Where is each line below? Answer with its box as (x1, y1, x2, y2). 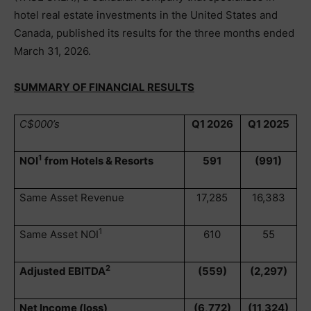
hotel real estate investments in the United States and (14, 8, 278, 22)
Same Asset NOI (19, 228, 99, 241)
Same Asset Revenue (19, 191, 125, 204)
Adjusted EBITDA (19, 264, 106, 278)
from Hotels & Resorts (42, 154, 154, 167)
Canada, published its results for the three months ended (14, 26, 294, 40)
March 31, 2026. (14, 44, 91, 58)
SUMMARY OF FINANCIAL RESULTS (14, 81, 194, 94)
